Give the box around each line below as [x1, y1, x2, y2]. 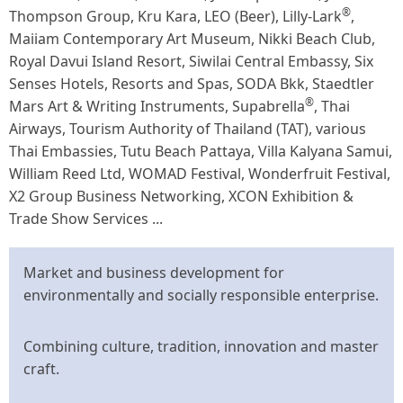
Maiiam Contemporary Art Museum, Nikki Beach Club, [9, 28, 375, 49]
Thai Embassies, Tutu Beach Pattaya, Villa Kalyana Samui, [9, 140, 392, 161]
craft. [23, 358, 59, 379]
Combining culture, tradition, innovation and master [23, 336, 379, 356]
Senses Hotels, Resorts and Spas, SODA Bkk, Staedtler [9, 73, 374, 94]
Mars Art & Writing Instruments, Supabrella [9, 95, 305, 116]
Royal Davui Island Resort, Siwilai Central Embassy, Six [9, 50, 373, 71]
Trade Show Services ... [9, 208, 163, 228]
